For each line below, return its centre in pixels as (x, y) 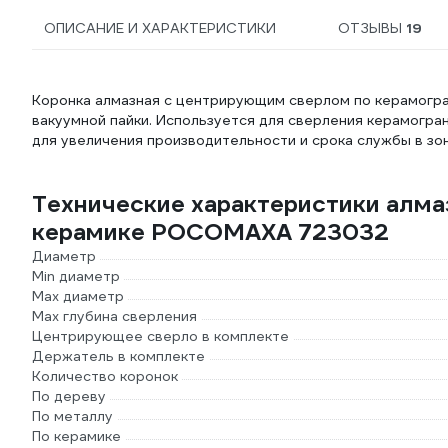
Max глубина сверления (114, 316)
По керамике (76, 436)
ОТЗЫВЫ (372, 28)
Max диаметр (78, 296)
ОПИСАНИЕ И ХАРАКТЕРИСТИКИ (160, 28)
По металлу (72, 416)
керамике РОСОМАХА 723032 (210, 232)
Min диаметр (76, 276)
